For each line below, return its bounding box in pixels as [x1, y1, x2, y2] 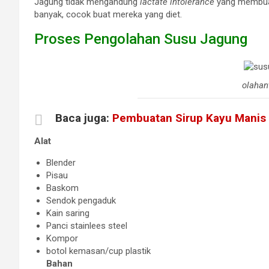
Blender [46, 157, 76, 168]
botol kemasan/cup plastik [46, 245, 151, 256]
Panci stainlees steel [46, 220, 127, 231]
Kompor [46, 232, 78, 244]
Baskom [46, 182, 79, 193]
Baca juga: [55, 110, 112, 125]
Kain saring [46, 207, 89, 219]
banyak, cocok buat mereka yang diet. [34, 8, 182, 20]
